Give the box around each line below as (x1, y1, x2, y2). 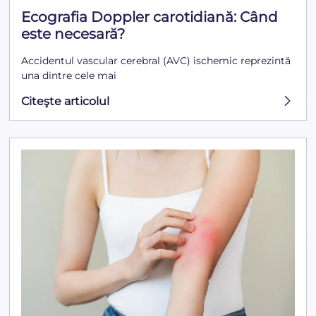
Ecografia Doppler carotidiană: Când (21, 8, 279, 25)
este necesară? (21, 25, 126, 42)
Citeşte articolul (21, 94, 110, 108)
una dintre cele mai (21, 68, 117, 82)
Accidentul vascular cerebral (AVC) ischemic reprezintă (21, 54, 291, 67)
